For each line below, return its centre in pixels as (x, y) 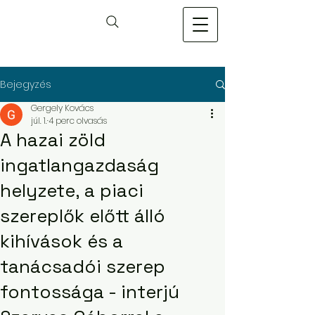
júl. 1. (39, 121)
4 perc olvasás (78, 121)
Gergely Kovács (62, 108)
